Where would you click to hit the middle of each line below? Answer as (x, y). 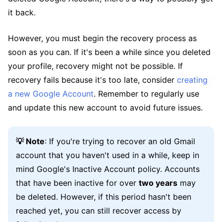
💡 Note (30, 141)
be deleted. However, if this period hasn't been (104, 197)
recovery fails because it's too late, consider (92, 80)
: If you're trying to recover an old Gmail (120, 141)
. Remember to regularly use (146, 94)
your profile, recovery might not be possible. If (95, 66)
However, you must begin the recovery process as (102, 38)
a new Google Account (51, 94)
